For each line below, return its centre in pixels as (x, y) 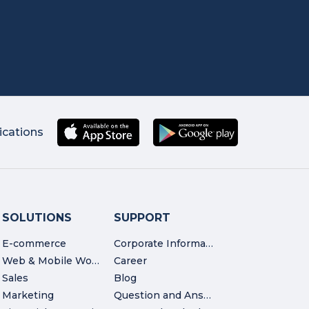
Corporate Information (209, 244)
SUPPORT (142, 218)
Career (130, 261)
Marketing (28, 296)
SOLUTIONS (37, 218)
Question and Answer (207, 296)
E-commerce (34, 244)
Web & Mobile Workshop (96, 261)
